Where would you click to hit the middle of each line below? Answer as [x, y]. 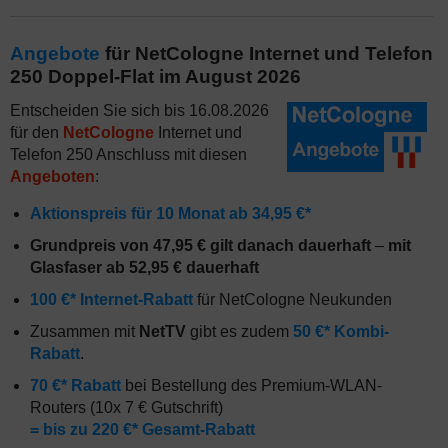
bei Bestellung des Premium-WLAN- [251, 385]
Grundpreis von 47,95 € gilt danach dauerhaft [200, 245]
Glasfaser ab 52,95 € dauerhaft [144, 267]
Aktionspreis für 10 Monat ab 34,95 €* [170, 213]
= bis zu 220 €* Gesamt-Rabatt [142, 429]
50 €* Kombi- [341, 331]
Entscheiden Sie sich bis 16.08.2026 [139, 110]
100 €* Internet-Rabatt [111, 299]
